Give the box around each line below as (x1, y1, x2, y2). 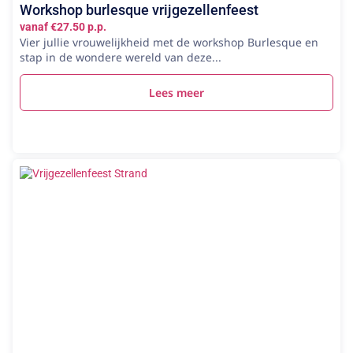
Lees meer (149, 85, 204, 100)
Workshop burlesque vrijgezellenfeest (20, 2, 258, 18)
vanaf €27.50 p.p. (20, 20, 106, 33)
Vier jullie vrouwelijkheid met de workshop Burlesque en (20, 35, 318, 50)
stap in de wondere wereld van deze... (20, 50, 221, 65)
